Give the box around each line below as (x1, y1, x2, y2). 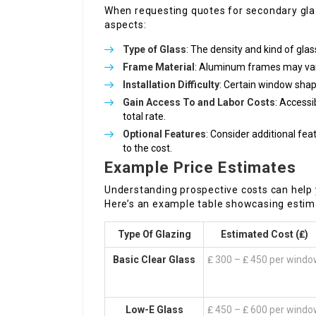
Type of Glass (123, 44, 186, 56)
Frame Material (123, 61, 195, 73)
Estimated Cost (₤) (220, 229, 308, 241)
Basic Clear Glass (113, 254, 195, 266)
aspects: (104, 19, 147, 31)
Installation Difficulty (123, 79, 219, 91)
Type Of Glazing (117, 229, 191, 241)
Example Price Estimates (104, 159, 297, 177)
